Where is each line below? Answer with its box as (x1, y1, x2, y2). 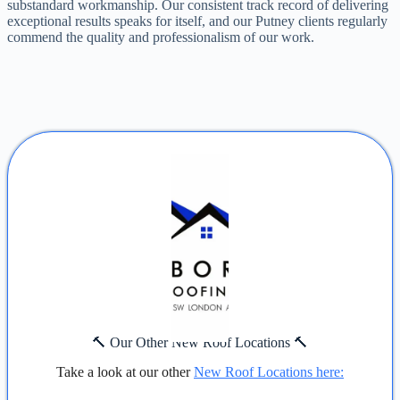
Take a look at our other (56, 363, 194, 379)
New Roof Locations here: (194, 363, 344, 379)
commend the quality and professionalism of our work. (7, 29, 314, 46)
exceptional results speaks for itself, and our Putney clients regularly (7, 13, 387, 29)
